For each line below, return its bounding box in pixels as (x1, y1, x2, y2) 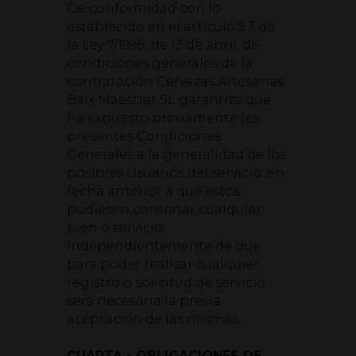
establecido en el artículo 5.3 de (67, 19, 275, 34)
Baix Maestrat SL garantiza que (67, 92, 271, 107)
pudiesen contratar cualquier (67, 202, 261, 217)
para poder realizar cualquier (67, 257, 259, 272)
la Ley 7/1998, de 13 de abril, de (67, 37, 259, 52)
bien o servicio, (67, 220, 165, 235)
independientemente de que (67, 238, 261, 253)
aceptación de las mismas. (67, 311, 241, 327)
